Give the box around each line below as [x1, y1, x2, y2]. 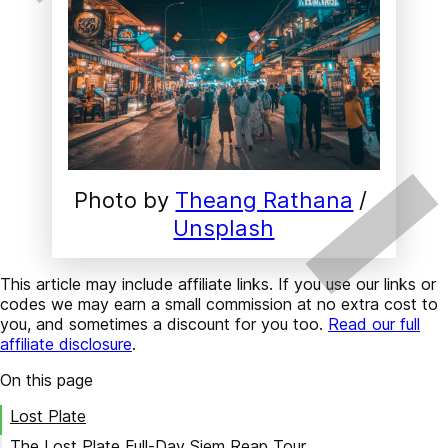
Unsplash [173, 214, 275, 241]
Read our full [328, 313, 420, 334]
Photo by [74, 186, 176, 213]
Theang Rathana [175, 186, 354, 213]
